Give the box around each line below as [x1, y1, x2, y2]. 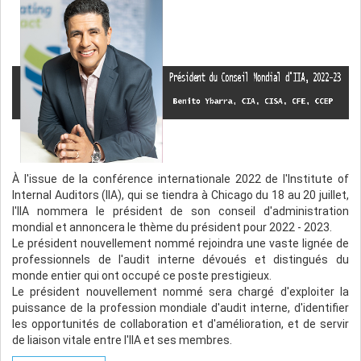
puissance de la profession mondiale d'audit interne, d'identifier [12, 301, 349, 314]
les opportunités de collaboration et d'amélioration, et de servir [12, 317, 349, 330]
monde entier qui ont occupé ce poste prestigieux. [12, 268, 272, 282]
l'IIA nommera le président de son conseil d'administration [12, 204, 349, 218]
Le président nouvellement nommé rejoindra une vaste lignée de [12, 236, 349, 250]
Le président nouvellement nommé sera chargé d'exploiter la [12, 284, 349, 298]
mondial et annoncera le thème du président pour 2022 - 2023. [12, 220, 332, 234]
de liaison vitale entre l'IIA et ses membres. [12, 333, 232, 346]
